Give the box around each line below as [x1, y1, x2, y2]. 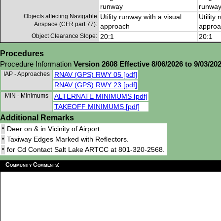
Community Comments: [5, 161, 60, 169]
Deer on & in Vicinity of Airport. [7, 125, 102, 133]
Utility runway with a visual [100, 13, 182, 21]
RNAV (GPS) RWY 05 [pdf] [54, 71, 137, 79]
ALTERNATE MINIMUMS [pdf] [54, 92, 147, 101]
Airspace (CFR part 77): [34, 21, 97, 28]
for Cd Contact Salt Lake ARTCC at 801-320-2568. [7, 146, 165, 154]
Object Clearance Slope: [32, 33, 97, 40]
